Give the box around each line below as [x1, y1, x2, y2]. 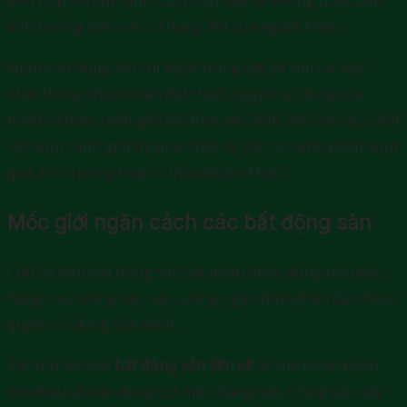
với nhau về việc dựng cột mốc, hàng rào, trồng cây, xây [7, 381, 382, 402]
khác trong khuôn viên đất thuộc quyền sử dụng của [7, 84, 363, 104]
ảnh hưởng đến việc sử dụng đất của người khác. [7, 16, 339, 37]
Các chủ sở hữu [7, 354, 111, 375]
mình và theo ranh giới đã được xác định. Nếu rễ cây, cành [7, 110, 400, 131]
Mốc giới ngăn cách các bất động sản [7, 210, 372, 235]
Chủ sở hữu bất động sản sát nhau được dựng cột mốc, [7, 261, 382, 282]
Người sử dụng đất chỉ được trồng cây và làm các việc [7, 57, 367, 78]
